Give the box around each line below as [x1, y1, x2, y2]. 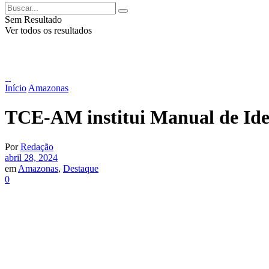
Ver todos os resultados [5, 25, 92, 35]
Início [5, 82, 26, 93]
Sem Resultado [5, 14, 62, 25]
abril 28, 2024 [5, 152, 58, 163]
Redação [20, 141, 53, 152]
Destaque [63, 163, 98, 174]
